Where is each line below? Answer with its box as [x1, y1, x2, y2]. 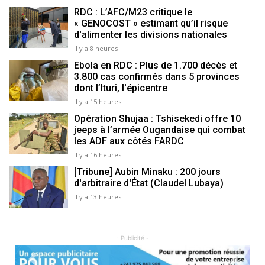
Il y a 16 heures [74, 150, 121, 160]
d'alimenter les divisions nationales [74, 29, 227, 41]
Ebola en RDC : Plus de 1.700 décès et [74, 60, 237, 72]
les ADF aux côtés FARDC [74, 135, 184, 147]
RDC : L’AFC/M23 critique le [74, 7, 192, 18]
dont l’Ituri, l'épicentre [74, 82, 167, 94]
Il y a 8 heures [74, 44, 118, 53]
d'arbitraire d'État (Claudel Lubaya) [74, 177, 224, 189]
